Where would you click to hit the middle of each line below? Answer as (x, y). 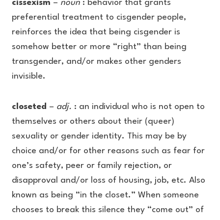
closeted (30, 107)
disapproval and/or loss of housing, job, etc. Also (109, 180)
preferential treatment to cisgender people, (99, 17)
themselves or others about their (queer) (93, 122)
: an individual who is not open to (138, 107)
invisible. (29, 76)
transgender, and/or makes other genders (96, 62)
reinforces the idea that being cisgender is (96, 32)
